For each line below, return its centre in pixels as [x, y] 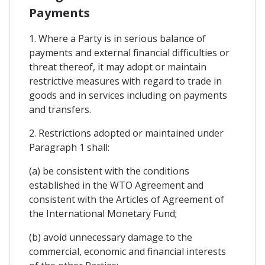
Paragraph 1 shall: [69, 148]
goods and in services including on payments [128, 96]
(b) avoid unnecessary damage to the [111, 237]
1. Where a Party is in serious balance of [117, 39]
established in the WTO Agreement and [116, 185]
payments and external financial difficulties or [129, 53]
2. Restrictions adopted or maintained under [126, 133]
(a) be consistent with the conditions [109, 171]
